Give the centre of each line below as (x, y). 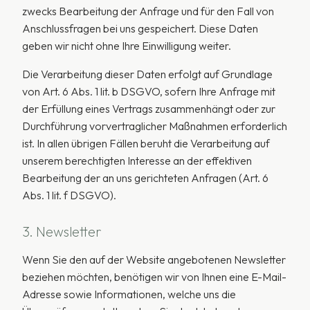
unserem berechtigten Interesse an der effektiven (137, 161)
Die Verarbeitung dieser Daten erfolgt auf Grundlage (147, 74)
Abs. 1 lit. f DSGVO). (69, 195)
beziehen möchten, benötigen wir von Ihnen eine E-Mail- (154, 277)
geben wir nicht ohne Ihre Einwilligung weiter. (127, 46)
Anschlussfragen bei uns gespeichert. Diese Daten (140, 28)
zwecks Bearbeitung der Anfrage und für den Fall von (148, 11)
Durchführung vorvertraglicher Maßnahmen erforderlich (155, 126)
